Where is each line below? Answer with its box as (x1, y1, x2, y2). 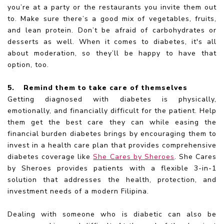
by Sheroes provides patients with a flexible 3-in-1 (7, 163, 216, 173)
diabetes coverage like (7, 151, 93, 161)
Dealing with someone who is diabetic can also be (7, 209, 216, 219)
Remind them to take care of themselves (23, 82, 187, 92)
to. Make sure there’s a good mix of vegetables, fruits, (7, 13, 216, 23)
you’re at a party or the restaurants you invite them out (7, 2, 216, 12)
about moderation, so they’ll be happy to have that (7, 48, 216, 58)
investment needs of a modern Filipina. (7, 186, 149, 196)
